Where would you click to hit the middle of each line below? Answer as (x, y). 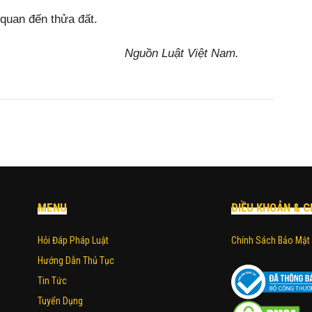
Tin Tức (52, 281)
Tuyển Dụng (60, 301)
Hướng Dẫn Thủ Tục (76, 261)
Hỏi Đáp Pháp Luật (73, 241)
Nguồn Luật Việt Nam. (182, 53)
